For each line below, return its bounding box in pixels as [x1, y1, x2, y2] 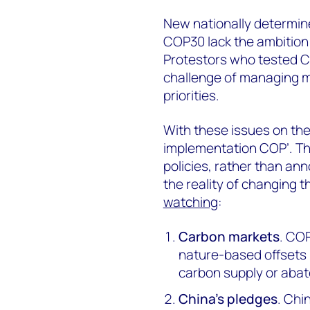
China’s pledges [179, 289, 278, 308]
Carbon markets [179, 227, 280, 246]
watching [163, 192, 218, 211]
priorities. [163, 86, 219, 104]
